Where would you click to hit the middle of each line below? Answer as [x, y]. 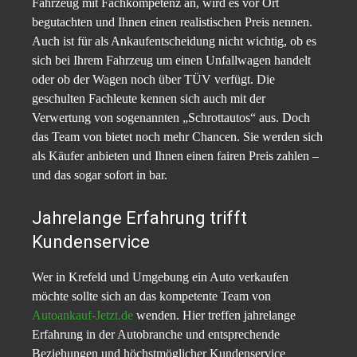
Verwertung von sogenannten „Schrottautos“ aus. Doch [171, 118]
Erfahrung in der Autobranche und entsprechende [156, 335]
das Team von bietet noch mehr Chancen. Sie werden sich [177, 137]
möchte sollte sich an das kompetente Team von [151, 296]
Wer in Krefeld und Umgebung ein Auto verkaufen [160, 277]
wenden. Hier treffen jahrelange [214, 316]
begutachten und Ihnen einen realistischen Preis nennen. [172, 22]
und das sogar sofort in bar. [100, 175]
